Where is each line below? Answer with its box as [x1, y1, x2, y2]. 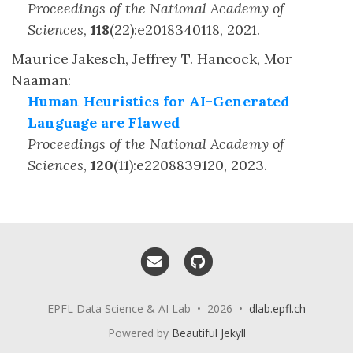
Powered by [107, 325, 172, 341]
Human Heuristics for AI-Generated [28, 92, 289, 110]
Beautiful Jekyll [171, 325, 246, 341]
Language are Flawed [28, 113, 180, 132]
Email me [173, 247, 220, 262]
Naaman [12, 71, 68, 89]
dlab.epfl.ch [249, 301, 306, 317]
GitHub [215, 247, 254, 262]
